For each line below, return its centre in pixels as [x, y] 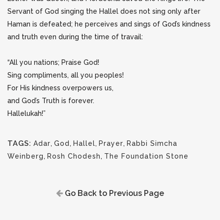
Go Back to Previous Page [113, 193]
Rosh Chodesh [74, 156]
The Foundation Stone [146, 156]
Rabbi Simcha [152, 143]
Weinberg [26, 156]
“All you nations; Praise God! [53, 62]
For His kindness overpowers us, [60, 88]
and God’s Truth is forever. [51, 101]
